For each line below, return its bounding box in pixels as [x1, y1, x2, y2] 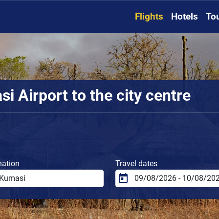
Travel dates [115, 158, 157, 168]
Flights [135, 11, 163, 22]
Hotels [171, 11, 198, 22]
